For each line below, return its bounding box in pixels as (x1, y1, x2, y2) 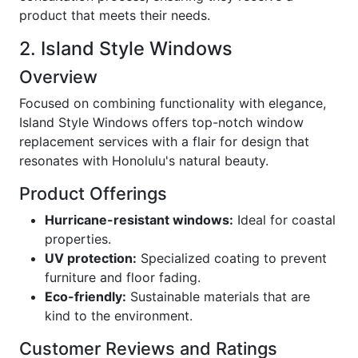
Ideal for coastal (233, 212, 336, 228)
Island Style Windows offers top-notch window (19, 114, 304, 130)
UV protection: (45, 250, 137, 266)
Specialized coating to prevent (137, 250, 327, 266)
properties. (45, 231, 111, 247)
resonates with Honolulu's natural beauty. (19, 153, 268, 169)
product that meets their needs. (19, 7, 210, 23)
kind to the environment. (45, 308, 193, 324)
